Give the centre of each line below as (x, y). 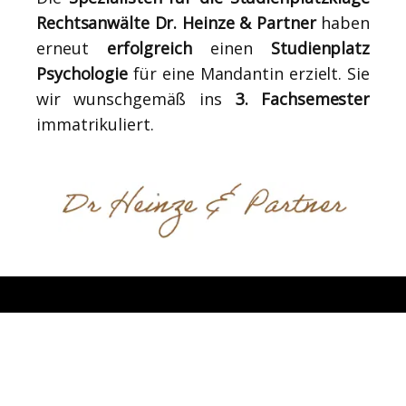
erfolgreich (159, 48)
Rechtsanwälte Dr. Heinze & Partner (176, 22)
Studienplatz (320, 48)
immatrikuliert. (95, 124)
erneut (72, 48)
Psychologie (82, 73)
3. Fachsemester (302, 98)
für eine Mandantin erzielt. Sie (248, 73)
